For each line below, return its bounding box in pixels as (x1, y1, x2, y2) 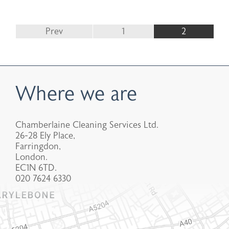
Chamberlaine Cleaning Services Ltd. (15, 120, 158, 130)
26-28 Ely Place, (15, 130, 75, 141)
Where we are (15, 82, 137, 106)
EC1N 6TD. (15, 163, 57, 173)
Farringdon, (15, 141, 61, 152)
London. (15, 152, 48, 163)
